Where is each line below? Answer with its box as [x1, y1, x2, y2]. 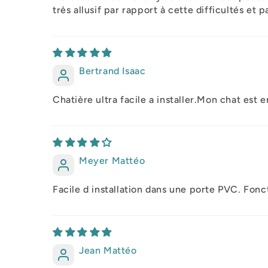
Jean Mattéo [79, 245, 137, 257]
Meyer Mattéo [79, 155, 145, 167]
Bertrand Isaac [79, 65, 146, 77]
